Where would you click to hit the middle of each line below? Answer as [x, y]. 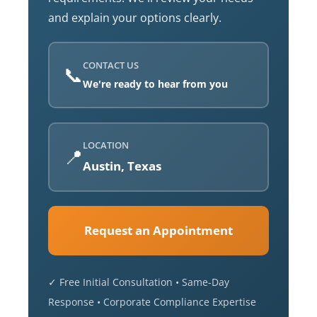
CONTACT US [111, 65]
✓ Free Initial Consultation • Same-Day [139, 282]
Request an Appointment [158, 231]
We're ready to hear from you [155, 84]
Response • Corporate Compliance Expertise [152, 302]
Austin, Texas [122, 166]
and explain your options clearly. [135, 18]
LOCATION [106, 145]
